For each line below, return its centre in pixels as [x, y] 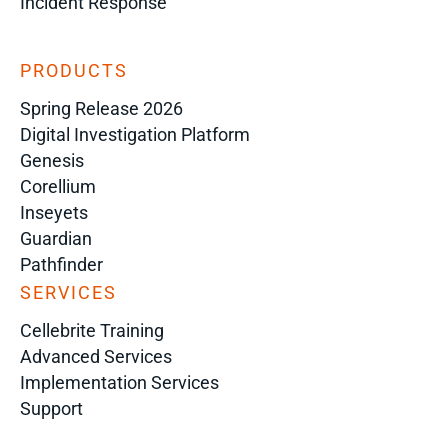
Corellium [58, 186]
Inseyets [54, 212]
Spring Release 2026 [101, 108]
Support [51, 408]
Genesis [52, 160]
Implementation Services [119, 382]
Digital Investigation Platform [135, 134]
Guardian [56, 238]
